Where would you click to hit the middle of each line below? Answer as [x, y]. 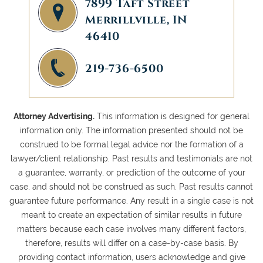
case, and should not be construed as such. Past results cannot [131, 186]
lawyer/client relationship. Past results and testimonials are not [131, 158]
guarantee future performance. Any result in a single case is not [131, 200]
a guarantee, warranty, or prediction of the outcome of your [131, 172]
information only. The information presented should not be [131, 130]
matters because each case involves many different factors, [131, 229]
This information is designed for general [172, 116]
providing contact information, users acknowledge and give [131, 257]
